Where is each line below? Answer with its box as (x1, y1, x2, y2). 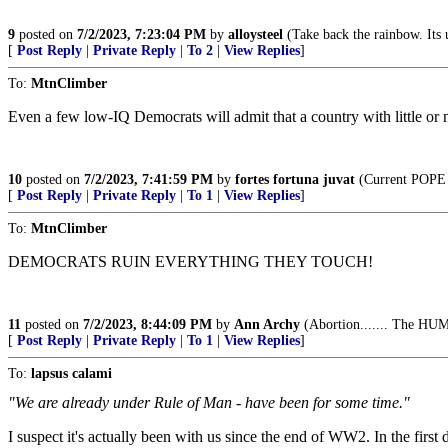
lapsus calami (31, 366, 112, 381)
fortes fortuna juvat (235, 172, 355, 187)
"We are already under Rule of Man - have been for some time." (8, 394, 410, 411)
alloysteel (228, 27, 283, 42)
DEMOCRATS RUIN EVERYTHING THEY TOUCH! (8, 253, 373, 270)
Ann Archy (234, 317, 300, 332)
